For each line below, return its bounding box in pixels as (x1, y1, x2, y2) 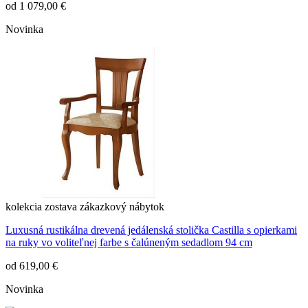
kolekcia (5, 201, 42, 213)
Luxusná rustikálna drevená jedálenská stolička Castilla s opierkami (5, 224, 297, 236)
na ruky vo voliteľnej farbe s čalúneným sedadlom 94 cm (5, 236, 252, 249)
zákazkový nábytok (80, 201, 164, 213)
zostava (45, 201, 77, 213)
